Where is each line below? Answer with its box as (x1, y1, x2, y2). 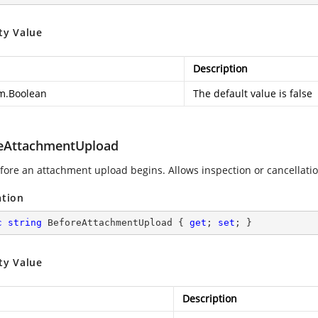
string (8, 217, 42, 228)
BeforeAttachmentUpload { (42, 217, 190, 228)
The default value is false (193, 87, 312, 100)
